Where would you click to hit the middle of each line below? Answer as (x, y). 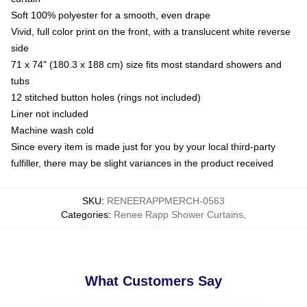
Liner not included (50, 113)
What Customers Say (153, 281)
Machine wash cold (52, 130)
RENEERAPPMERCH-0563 (166, 200)
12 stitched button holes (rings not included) (106, 97)
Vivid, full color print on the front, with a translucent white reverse (151, 31)
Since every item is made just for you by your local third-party (143, 146)
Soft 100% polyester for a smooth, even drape (111, 15)
